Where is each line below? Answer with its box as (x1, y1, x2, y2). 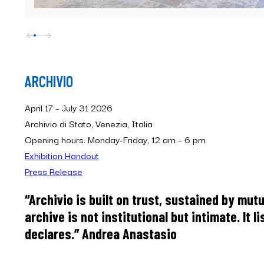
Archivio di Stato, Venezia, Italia (25, 116, 153, 131)
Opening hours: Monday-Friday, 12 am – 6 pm (25, 132, 206, 147)
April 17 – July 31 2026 (25, 100, 113, 115)
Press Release (25, 164, 82, 179)
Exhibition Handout (25, 148, 99, 163)
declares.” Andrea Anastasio (25, 225, 177, 243)
